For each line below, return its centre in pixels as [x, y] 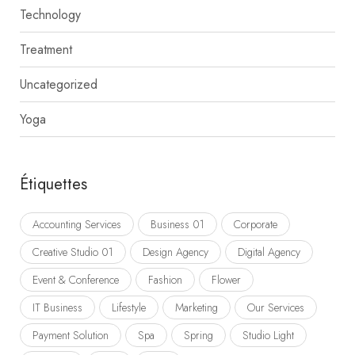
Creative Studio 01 [73, 252]
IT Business [57, 307]
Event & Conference [76, 280]
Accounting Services [77, 224]
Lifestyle [129, 307]
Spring [198, 335]
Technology [50, 15]
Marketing [197, 307]
